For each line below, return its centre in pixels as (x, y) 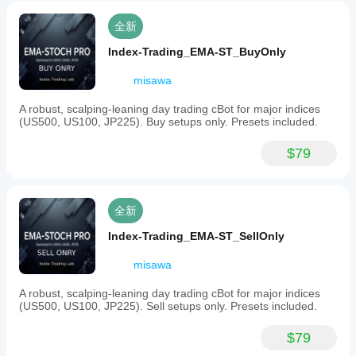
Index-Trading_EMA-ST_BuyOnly (197, 52)
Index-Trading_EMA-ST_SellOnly (196, 236)
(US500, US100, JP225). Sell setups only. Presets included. (168, 306)
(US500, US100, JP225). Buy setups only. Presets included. (168, 122)
